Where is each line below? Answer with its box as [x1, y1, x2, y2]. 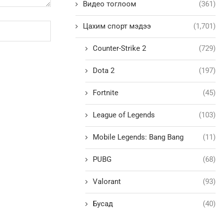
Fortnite [93, 88, 119, 98]
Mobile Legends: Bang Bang [93, 133, 184, 142]
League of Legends [93, 110, 155, 120]
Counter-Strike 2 [93, 44, 147, 53]
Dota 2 [93, 66, 115, 75]
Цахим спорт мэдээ [83, 22, 151, 31]
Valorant [93, 177, 121, 186]
